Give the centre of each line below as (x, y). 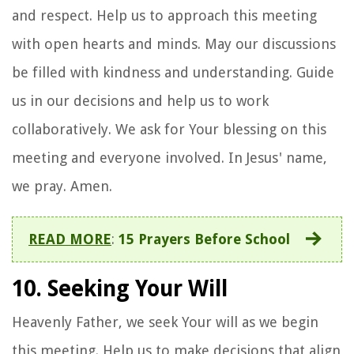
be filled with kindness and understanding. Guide (173, 72)
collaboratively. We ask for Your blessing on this (169, 129)
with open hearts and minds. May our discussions (174, 43)
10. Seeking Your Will (120, 288)
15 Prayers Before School (204, 239)
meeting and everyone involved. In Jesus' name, (169, 157)
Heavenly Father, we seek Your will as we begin (165, 322)
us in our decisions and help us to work (140, 100)
